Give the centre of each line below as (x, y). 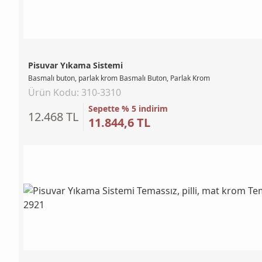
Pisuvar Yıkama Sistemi (75, 65)
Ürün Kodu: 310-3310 (75, 92)
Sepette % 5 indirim (128, 108)
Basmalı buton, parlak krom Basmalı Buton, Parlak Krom (119, 78)
